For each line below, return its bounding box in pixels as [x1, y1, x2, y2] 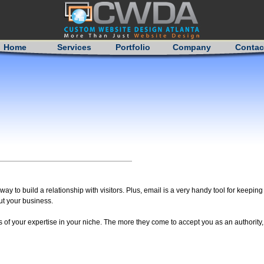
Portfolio [115, 42, 151, 52]
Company [173, 42, 212, 52]
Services [57, 42, 91, 52]
